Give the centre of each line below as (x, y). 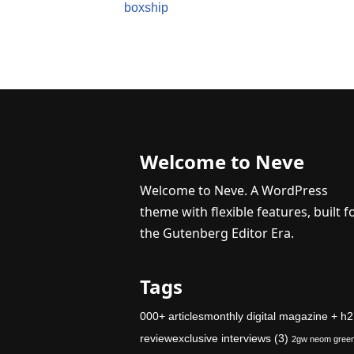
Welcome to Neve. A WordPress (234, 190)
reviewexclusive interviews (205, 338)
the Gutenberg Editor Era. (217, 233)
